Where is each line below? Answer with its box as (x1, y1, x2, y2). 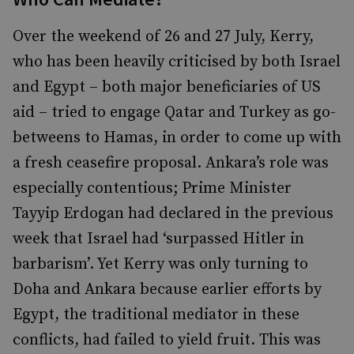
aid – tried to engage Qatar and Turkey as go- (13, 103, 336, 122)
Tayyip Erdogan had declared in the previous (13, 204, 333, 224)
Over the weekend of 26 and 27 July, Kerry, (13, 27, 314, 47)
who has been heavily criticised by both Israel (13, 52, 341, 72)
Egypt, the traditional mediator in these (13, 305, 299, 325)
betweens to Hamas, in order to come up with (13, 128, 341, 148)
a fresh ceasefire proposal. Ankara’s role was (13, 153, 329, 173)
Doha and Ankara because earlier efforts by (13, 280, 322, 299)
